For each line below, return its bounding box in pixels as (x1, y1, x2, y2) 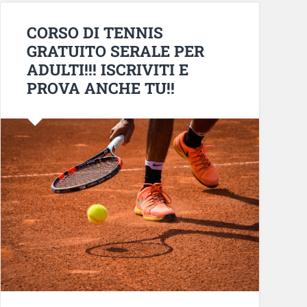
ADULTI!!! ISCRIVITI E (26, 59, 188, 80)
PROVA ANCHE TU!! (26, 77, 175, 99)
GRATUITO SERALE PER (26, 40, 204, 62)
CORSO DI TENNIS (26, 22, 163, 43)
